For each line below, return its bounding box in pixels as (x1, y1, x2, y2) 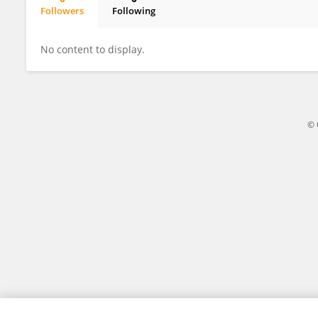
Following (112, 4, 155, 17)
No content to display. (40, 43, 145, 56)
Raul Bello (51, 16, 98, 29)
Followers (40, 4, 84, 17)
